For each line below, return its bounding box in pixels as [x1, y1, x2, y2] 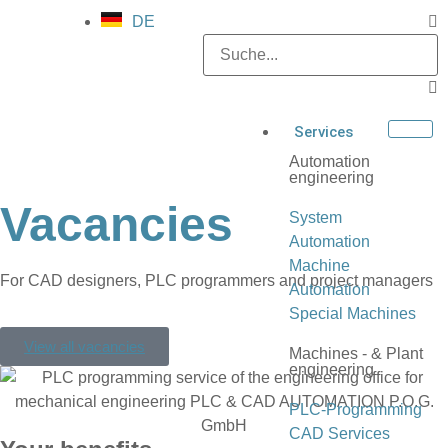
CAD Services [289, 425, 390, 442]
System [289, 209, 342, 226]
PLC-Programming [289, 401, 422, 418]
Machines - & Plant [289, 345, 423, 362]
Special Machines [289, 305, 416, 322]
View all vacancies [24, 338, 145, 356]
